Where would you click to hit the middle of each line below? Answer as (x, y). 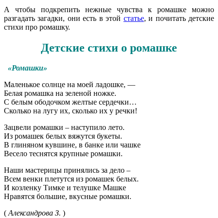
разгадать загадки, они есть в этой (64, 18)
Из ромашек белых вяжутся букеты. (63, 136)
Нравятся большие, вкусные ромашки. (68, 197)
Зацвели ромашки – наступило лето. (64, 127)
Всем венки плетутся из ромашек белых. (71, 179)
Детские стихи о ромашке (109, 47)
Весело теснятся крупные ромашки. (63, 154)
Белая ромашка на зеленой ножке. (60, 93)
